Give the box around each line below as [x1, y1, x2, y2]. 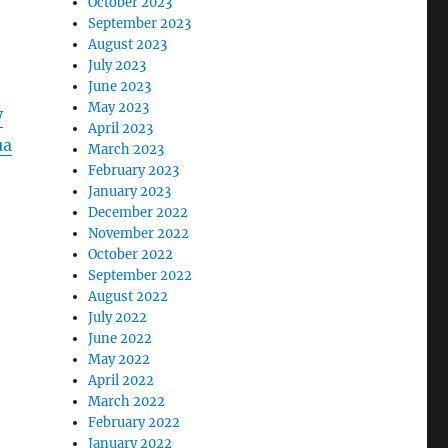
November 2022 [88, 224, 190, 242]
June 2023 [88, 77, 152, 95]
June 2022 [88, 329, 153, 347]
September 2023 [88, 14, 192, 32]
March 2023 [88, 140, 165, 158]
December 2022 [88, 203, 189, 221]
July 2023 [88, 56, 147, 74]
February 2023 [88, 161, 180, 179]
